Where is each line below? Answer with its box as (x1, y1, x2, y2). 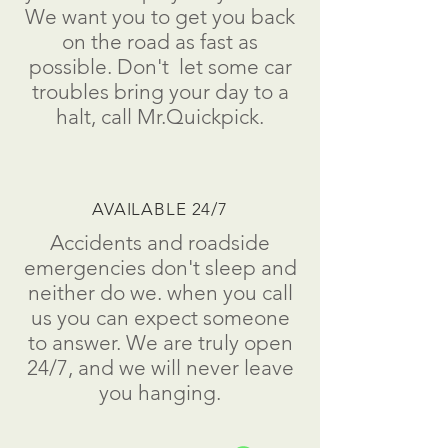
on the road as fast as (62, 29, 258, 54)
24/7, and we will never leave (26, 355, 294, 380)
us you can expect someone (30, 305, 290, 330)
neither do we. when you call (27, 280, 293, 305)
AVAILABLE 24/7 (92, 199, 228, 219)
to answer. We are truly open (27, 330, 293, 355)
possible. (28, 54, 117, 79)
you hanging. (99, 380, 221, 405)
